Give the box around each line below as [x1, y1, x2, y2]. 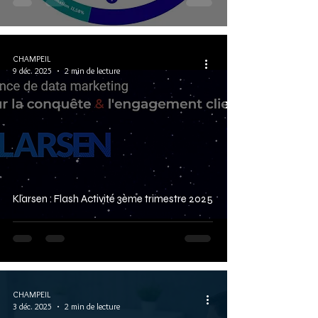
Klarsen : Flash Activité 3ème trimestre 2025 [13, 192, 213, 205]
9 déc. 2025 [13, 65, 52, 76]
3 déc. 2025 [13, 301, 52, 312]
